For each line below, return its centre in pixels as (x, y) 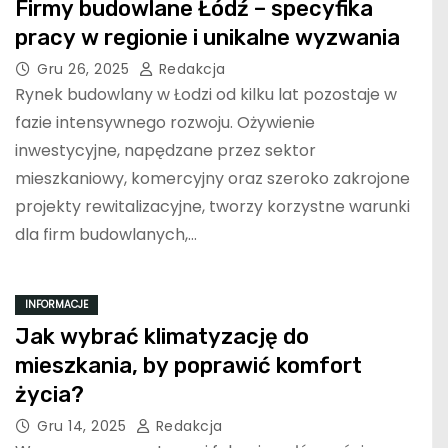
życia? (49, 395)
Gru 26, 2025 (85, 69)
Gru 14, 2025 (84, 426)
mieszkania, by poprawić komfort (188, 366)
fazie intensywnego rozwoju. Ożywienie (165, 123)
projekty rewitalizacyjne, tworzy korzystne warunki (212, 207)
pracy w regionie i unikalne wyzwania (207, 38)
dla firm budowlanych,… (106, 235)
